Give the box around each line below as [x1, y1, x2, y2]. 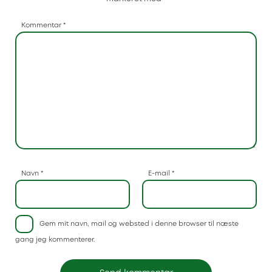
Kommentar [21, 22, 63, 29]
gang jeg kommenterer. [15, 236, 95, 243]
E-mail [148, 171, 172, 177]
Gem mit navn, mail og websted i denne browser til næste [39, 220, 239, 227]
